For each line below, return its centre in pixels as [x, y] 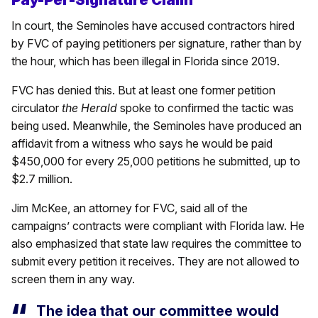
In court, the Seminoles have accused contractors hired [153, 26]
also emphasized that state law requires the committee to [157, 244]
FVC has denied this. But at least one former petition [143, 91]
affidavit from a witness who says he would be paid [142, 144]
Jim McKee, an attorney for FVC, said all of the [130, 208]
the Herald [89, 108]
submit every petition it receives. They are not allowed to [155, 262]
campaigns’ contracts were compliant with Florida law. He [158, 226]
